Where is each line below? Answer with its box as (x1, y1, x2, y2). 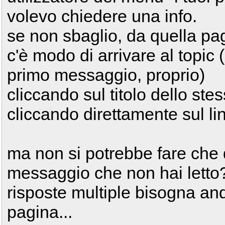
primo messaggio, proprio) (7, 65, 205, 84)
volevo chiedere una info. (7, 7, 197, 26)
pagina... (7, 202, 72, 221)
